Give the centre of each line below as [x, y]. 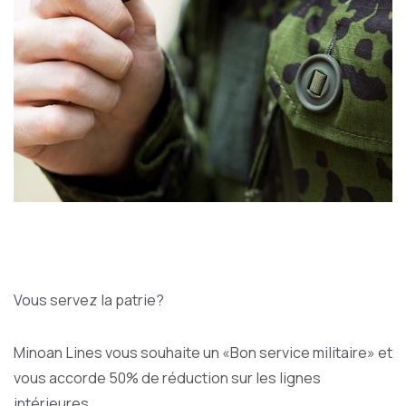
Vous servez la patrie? [89, 300]
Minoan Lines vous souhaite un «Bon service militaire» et [203, 353]
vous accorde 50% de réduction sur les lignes [167, 378]
